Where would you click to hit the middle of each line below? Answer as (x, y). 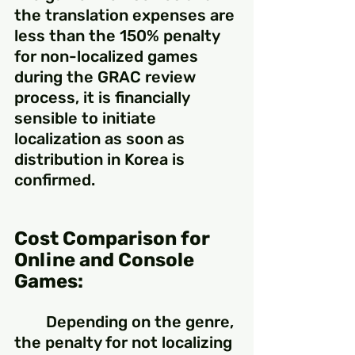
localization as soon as (101, 139)
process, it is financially (104, 98)
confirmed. (55, 180)
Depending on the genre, (30, 322)
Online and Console (106, 260)
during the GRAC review (107, 77)
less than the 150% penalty (119, 36)
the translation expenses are (126, 15)
